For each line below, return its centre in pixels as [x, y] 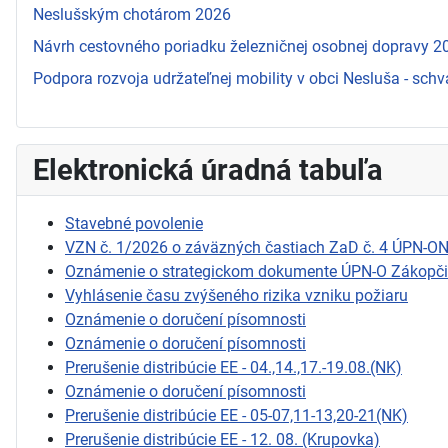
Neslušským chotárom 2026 [132, 14]
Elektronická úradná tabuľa [208, 169]
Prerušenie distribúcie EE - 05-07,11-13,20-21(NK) [236, 415]
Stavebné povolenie [134, 223]
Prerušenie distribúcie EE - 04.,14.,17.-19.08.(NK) [233, 367]
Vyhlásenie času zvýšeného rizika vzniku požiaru [236, 295]
